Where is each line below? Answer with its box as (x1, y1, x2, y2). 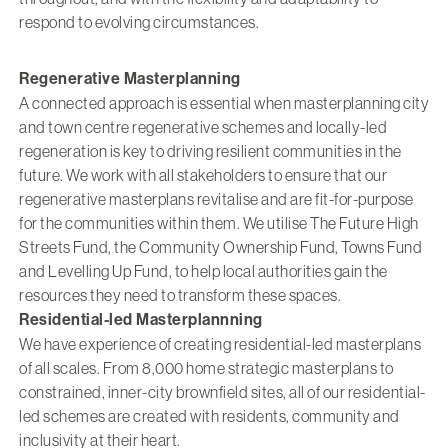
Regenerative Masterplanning (19, 68, 241, 88)
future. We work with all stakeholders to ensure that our (19, 165, 387, 184)
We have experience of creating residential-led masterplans (19, 334, 421, 353)
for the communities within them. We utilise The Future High (19, 213, 419, 232)
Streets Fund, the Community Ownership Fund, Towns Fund (19, 237, 422, 256)
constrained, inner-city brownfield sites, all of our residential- (19, 382, 426, 401)
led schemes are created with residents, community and (19, 406, 400, 425)
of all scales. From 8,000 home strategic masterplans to (19, 358, 394, 377)
